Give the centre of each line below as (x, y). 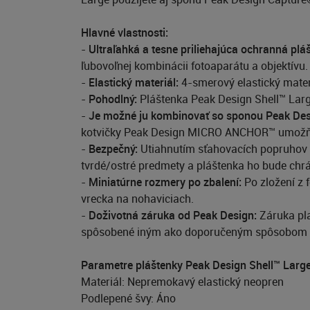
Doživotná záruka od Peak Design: (173, 216)
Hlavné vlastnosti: (125, 33)
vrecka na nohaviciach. (137, 199)
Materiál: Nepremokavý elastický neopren (182, 282)
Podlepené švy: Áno (128, 299)
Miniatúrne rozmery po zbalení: (165, 182)
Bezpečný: (113, 149)
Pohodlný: (113, 99)
